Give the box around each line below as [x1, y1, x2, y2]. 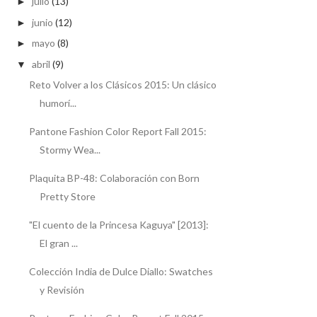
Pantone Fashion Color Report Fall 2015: [28, 125, 207, 138]
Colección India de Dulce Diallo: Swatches [28, 265, 213, 278]
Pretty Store [39, 190, 96, 203]
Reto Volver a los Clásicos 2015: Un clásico [28, 79, 217, 91]
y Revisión [39, 284, 84, 296]
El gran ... [39, 237, 78, 250]
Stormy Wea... [39, 144, 100, 156]
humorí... [39, 97, 76, 110]
